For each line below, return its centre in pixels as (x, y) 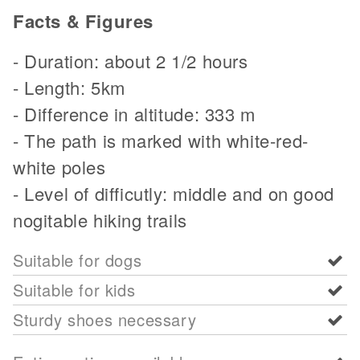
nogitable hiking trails (100, 220)
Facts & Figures (84, 21)
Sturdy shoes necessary (105, 319)
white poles (59, 167)
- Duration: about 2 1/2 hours (131, 61)
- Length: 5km (69, 87)
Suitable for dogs (78, 260)
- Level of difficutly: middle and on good (174, 193)
